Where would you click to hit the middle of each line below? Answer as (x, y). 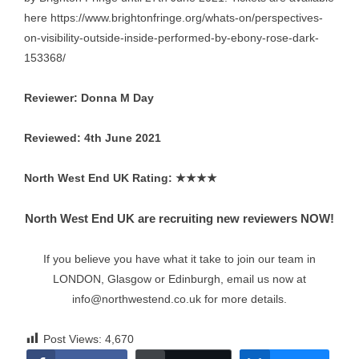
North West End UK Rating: (100, 178)
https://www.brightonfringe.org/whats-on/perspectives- (187, 18)
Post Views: (73, 339)
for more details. (244, 299)
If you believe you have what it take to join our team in (179, 259)
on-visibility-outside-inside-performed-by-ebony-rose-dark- (171, 38)
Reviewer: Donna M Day (89, 98)
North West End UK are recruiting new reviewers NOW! (179, 219)
